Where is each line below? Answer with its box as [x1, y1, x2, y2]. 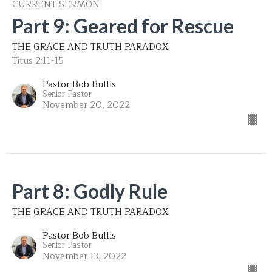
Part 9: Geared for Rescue [12, 13, 234, 38]
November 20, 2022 [42, 97, 130, 113]
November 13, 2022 [42, 248, 126, 264]
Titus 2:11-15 [12, 53, 64, 69]
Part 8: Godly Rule [12, 178, 168, 203]
